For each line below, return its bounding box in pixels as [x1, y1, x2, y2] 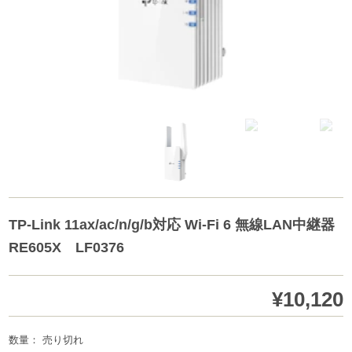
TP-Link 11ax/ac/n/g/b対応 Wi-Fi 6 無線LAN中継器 [9, 217, 335, 233]
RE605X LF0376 [9, 240, 125, 256]
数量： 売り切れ [9, 334, 84, 346]
